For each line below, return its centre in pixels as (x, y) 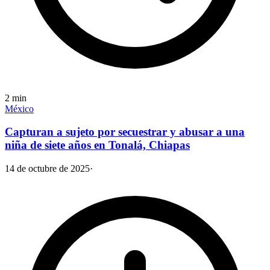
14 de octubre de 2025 (47, 169)
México (19, 108)
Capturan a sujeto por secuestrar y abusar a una (125, 132)
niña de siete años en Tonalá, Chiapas (97, 145)
